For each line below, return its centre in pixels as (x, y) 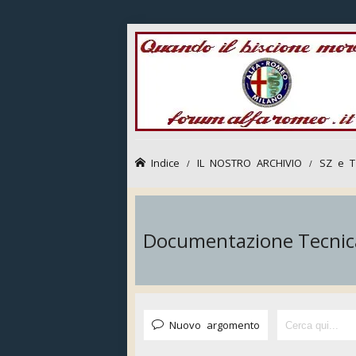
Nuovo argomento (215, 325)
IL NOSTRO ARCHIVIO (250, 163)
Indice (165, 163)
